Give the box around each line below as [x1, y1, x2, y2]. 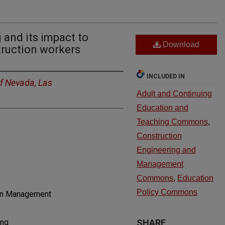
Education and [137, 103, 188, 112]
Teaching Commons [137, 118, 208, 126]
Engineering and [137, 146, 196, 154]
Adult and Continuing [137, 89, 212, 98]
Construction [137, 132, 182, 140]
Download [161, 40, 199, 49]
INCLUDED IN [147, 73, 185, 80]
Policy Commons [137, 188, 197, 196]
